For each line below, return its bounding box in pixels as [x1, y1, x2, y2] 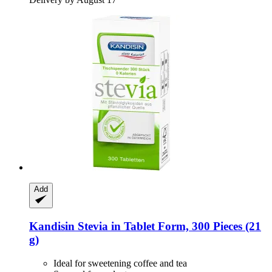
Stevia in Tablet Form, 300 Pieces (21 [75, 219, 261, 233]
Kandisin [29, 219, 75, 233]
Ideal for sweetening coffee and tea [53, 257, 187, 268]
